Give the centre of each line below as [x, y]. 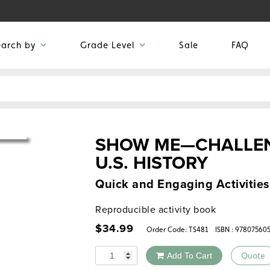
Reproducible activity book [155, 210]
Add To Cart [190, 256]
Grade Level [107, 45]
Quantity [113, 253]
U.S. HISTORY [152, 163]
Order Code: [165, 230]
